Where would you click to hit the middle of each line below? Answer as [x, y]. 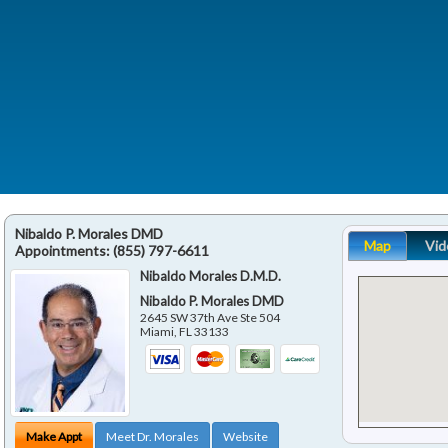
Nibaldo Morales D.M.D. [211, 275]
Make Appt [54, 437]
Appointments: [64, 250]
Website [245, 437]
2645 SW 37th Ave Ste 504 [210, 317]
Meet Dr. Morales [152, 437]
